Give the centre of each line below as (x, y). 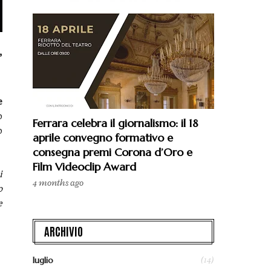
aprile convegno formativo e (103, 138)
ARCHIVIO (64, 231)
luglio (43, 260)
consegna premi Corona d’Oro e (113, 152)
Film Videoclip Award (84, 167)
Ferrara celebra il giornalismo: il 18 (115, 123)
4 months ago (58, 183)
